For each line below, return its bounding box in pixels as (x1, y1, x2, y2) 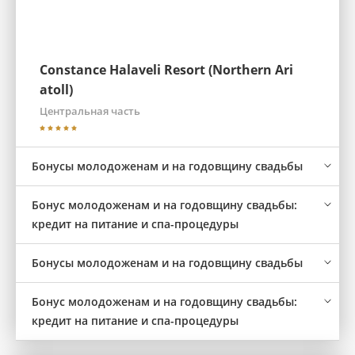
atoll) (40, 81, 73, 98)
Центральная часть (40, 104, 140, 118)
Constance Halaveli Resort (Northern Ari (40, 61, 293, 78)
